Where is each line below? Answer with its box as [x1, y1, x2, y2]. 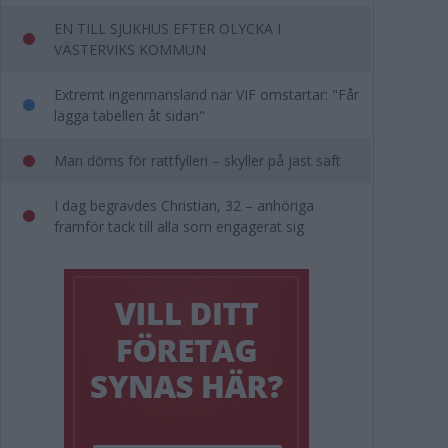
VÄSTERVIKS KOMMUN [54, 40, 206, 59]
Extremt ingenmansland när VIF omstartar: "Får [54, 85, 359, 104]
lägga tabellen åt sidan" [54, 106, 205, 125]
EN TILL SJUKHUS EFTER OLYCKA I [54, 19, 281, 38]
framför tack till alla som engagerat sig [54, 217, 304, 236]
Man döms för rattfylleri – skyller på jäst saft [54, 151, 341, 170]
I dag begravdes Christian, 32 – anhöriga [54, 196, 314, 215]
